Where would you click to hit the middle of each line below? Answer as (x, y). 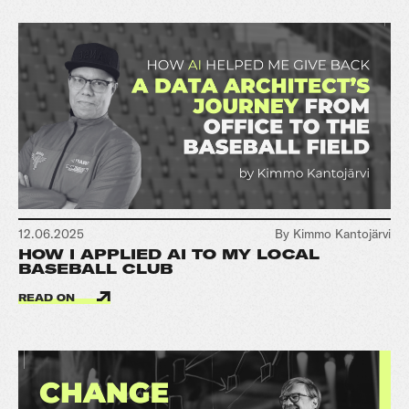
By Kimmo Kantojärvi (333, 234)
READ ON (48, 298)
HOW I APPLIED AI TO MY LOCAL (169, 254)
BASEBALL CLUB (95, 269)
